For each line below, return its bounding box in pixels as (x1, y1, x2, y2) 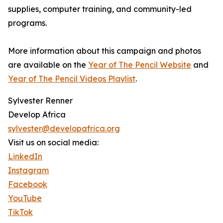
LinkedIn (8, 151, 42, 162)
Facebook (8, 179, 47, 190)
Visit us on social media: (8, 137, 99, 148)
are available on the (8, 60, 88, 70)
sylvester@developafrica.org (8, 123, 120, 134)
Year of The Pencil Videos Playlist (8, 74, 135, 84)
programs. (8, 18, 47, 28)
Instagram (8, 165, 49, 176)
